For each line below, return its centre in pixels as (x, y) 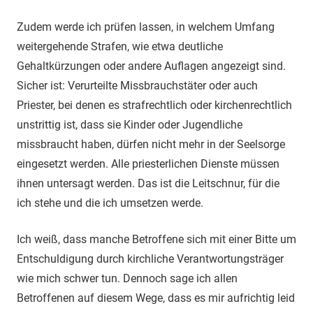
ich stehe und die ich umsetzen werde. (110, 203)
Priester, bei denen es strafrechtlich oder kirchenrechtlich (154, 105)
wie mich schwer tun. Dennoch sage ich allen (127, 278)
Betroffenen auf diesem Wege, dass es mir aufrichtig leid (156, 298)
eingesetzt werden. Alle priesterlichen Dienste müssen (148, 163)
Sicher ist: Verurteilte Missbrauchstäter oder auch (137, 85)
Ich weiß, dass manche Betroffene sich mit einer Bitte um (156, 239)
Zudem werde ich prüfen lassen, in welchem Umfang (146, 27)
